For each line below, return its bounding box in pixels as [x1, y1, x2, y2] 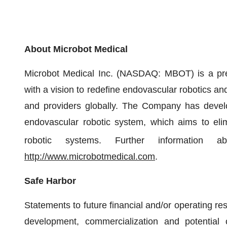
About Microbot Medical [24, 44, 128, 54]
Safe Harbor [24, 176, 76, 186]
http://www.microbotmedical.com [24, 152, 155, 162]
